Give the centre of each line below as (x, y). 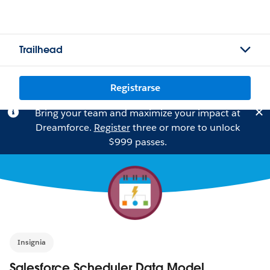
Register (112, 127)
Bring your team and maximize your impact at (137, 113)
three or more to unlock (185, 127)
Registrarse (135, 88)
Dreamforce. (64, 127)
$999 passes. (137, 142)
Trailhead (41, 50)
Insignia (32, 242)
